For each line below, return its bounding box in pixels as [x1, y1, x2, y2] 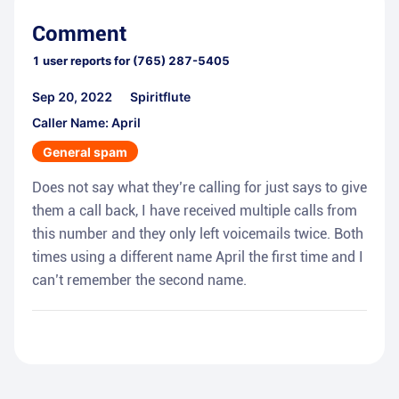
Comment [32, 21, 126, 47]
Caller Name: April [32, 115, 141, 131]
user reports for [40, 53, 130, 69]
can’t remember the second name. [32, 272, 247, 289]
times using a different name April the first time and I [32, 248, 363, 266]
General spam [43, 144, 127, 160]
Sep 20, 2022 [32, 89, 112, 105]
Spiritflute [130, 89, 191, 105]
